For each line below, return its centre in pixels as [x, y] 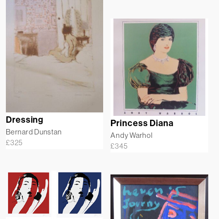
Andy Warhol [132, 135]
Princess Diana [142, 123]
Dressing [25, 120]
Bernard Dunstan [34, 131]
